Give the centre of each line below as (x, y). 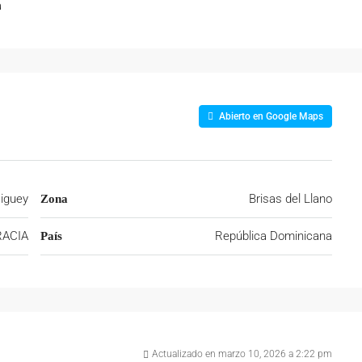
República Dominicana (274, 236)
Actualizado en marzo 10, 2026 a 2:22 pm (242, 354)
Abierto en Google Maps (270, 116)
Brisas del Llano (290, 199)
